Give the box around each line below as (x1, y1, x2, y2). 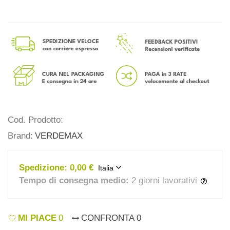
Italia (98, 164, 114, 172)
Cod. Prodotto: (8, 115, 63, 125)
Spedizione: (19, 163, 68, 173)
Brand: (8, 131, 33, 141)
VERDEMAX (35, 131, 83, 141)
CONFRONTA (81, 213, 135, 223)
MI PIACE (18, 213, 56, 223)
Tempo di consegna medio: (19, 176, 129, 186)
